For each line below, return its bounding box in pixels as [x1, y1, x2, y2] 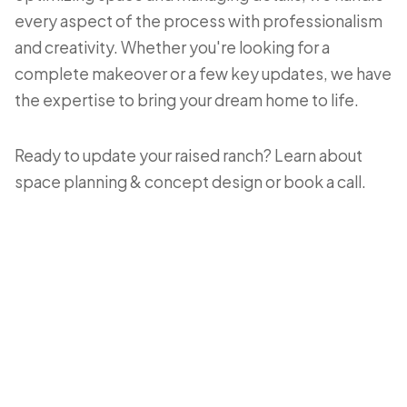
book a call [283, 172, 362, 192]
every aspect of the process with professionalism [15, 11, 382, 31]
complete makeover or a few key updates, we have [15, 64, 392, 84]
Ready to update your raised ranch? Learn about [15, 145, 362, 165]
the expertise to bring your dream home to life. [15, 90, 359, 110]
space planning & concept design [15, 172, 263, 192]
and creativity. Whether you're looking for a [15, 37, 330, 57]
